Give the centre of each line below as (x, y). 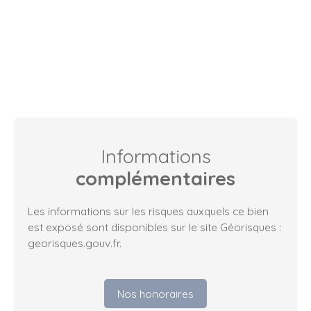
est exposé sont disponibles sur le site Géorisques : (154, 227)
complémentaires (155, 179)
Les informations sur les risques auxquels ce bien (148, 211)
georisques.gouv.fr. (75, 243)
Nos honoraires (155, 293)
